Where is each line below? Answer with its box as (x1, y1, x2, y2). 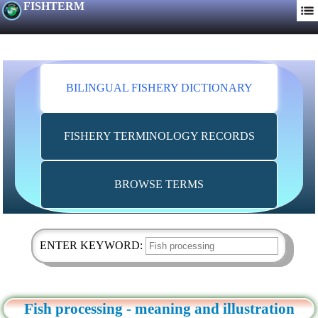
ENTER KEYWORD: (40, 239, 146, 251)
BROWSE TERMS (114, 178, 204, 190)
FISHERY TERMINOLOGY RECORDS (63, 130, 255, 142)
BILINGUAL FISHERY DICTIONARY (65, 82, 253, 94)
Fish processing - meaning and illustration (23, 300, 295, 317)
